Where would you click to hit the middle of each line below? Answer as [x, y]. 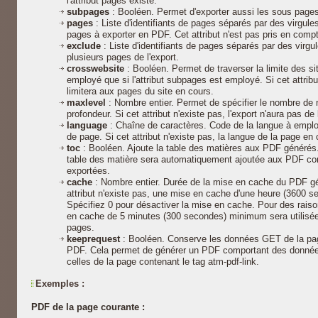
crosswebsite [97, 68]
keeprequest [95, 239]
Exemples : [60, 284]
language [88, 125]
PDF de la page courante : [88, 307]
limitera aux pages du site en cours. [140, 91]
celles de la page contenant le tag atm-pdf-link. [163, 262]
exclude [85, 46]
